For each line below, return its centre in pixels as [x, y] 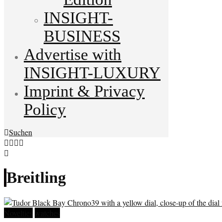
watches [47, 213]
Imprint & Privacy [84, 91]
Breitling [36, 177]
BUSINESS [82, 36]
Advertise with [73, 54]
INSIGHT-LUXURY [92, 73]
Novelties [18, 213]
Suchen [21, 132]
